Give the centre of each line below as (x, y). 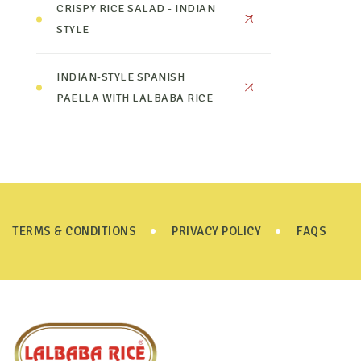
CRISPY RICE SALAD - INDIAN (136, 8)
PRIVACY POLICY (216, 231)
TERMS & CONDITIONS (74, 231)
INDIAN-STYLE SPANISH (121, 77)
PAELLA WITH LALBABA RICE (135, 98)
